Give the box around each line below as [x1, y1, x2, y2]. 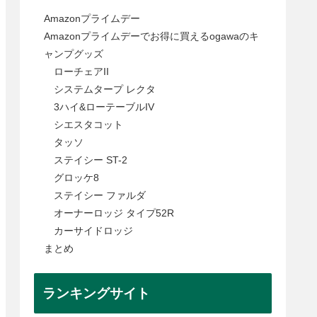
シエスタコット [54, 118, 124, 130]
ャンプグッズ [44, 47, 103, 59]
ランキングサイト [42, 286, 150, 301]
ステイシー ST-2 [54, 154, 128, 166]
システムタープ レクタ [54, 83, 156, 95]
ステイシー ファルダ [54, 189, 146, 201]
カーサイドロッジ [54, 224, 134, 236]
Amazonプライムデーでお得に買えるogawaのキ [44, 30, 259, 42]
